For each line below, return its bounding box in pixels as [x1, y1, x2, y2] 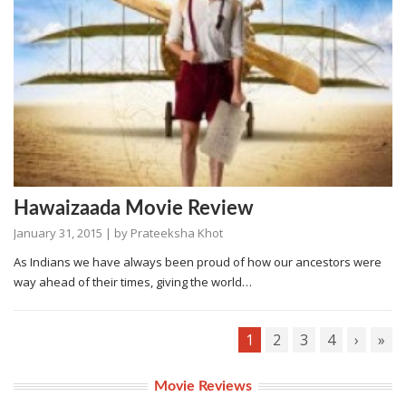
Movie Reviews [154, 378, 252, 393]
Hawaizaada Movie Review [14, 198, 254, 218]
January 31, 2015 [14, 224, 102, 241]
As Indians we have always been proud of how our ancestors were [14, 253, 382, 270]
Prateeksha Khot [130, 224, 223, 241]
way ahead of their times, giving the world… [14, 273, 252, 290]
